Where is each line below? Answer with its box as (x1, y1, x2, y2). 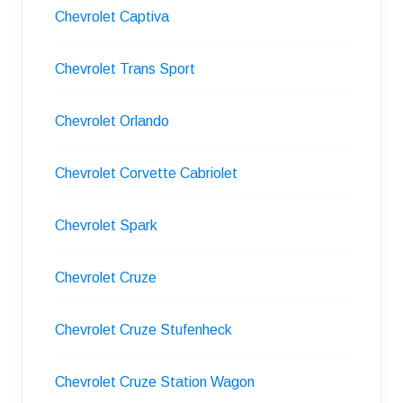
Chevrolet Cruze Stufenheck (55, 322, 232, 337)
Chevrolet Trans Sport (55, 61, 195, 76)
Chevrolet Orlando (55, 113, 169, 129)
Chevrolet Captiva (55, 9, 169, 24)
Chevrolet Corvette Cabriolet (55, 166, 237, 181)
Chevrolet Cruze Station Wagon (55, 374, 255, 390)
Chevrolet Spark (55, 218, 157, 233)
